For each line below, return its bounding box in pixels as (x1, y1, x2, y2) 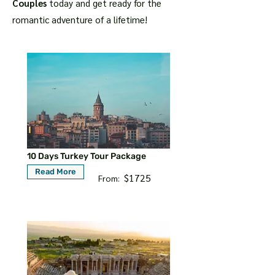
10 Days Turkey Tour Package (27, 151, 146, 161)
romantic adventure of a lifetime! (12, 14, 147, 25)
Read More (35, 167, 76, 176)
